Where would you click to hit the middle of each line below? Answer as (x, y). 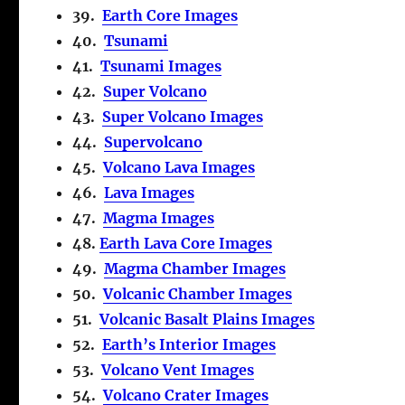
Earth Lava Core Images (186, 243)
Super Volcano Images (183, 116)
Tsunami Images (161, 66)
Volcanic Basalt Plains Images (207, 319)
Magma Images (159, 217)
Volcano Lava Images (179, 167)
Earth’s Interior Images (189, 344)
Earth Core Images (170, 15)
